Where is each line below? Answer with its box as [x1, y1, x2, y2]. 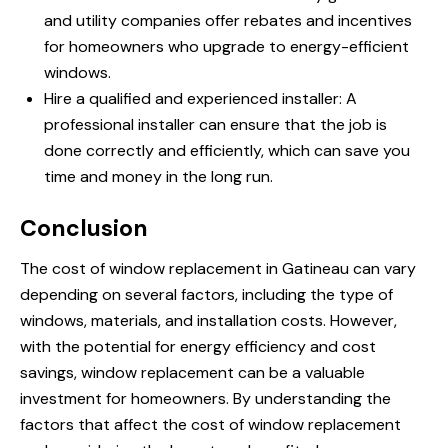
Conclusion [20, 213, 148, 244]
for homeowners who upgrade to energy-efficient [44, 36, 409, 58]
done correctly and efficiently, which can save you [44, 140, 410, 162]
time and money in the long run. [44, 166, 273, 188]
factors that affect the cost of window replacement [20, 414, 401, 436]
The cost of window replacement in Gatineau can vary [20, 258, 416, 280]
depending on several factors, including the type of [20, 284, 393, 306]
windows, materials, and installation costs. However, [20, 310, 397, 332]
